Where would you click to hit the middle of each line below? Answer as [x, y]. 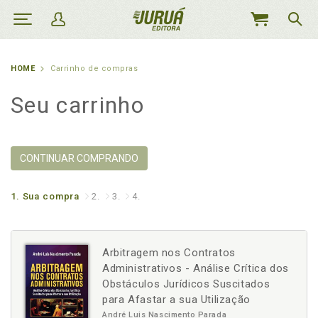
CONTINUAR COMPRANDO [79, 158]
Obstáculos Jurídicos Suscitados [186, 284]
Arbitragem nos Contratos [169, 253]
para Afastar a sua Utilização [176, 300]
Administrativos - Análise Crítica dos [196, 268]
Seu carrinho [77, 105]
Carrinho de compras [94, 68]
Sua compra [51, 196]
